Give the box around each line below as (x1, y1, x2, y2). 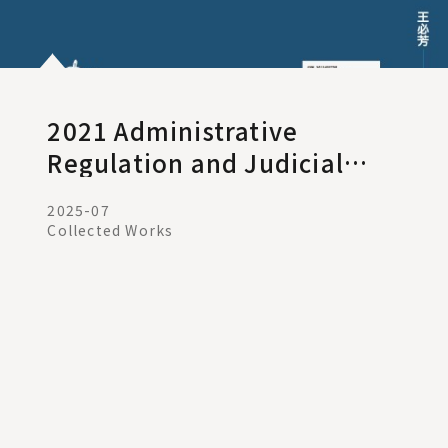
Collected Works (47, 220, 174, 241)
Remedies (47, 177, 171, 213)
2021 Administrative (47, 113, 299, 149)
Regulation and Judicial (47, 145, 345, 181)
